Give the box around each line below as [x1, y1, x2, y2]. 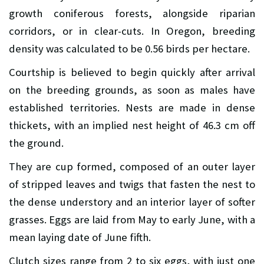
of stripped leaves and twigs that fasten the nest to [9, 177, 255, 191]
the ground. [9, 136, 64, 150]
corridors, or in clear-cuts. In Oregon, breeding [9, 24, 255, 38]
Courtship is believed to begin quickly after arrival [9, 65, 255, 79]
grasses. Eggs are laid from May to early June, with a [9, 212, 255, 226]
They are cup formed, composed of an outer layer [9, 159, 255, 173]
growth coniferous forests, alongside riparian [9, 6, 255, 20]
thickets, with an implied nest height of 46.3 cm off [9, 118, 255, 132]
